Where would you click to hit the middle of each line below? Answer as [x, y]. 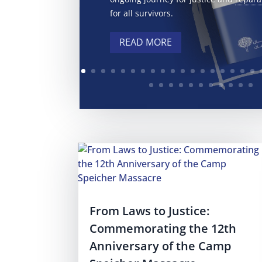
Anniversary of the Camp [161, 246]
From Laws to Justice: [150, 211]
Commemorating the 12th [163, 229]
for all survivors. [141, 13]
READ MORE [145, 42]
